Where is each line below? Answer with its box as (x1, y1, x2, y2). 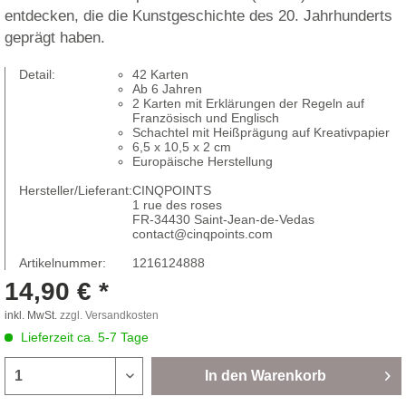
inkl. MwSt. (5, 309, 60, 322)
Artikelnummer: (19, 256, 106, 270)
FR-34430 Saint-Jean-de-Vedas (132, 212, 314, 227)
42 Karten (132, 67, 188, 82)
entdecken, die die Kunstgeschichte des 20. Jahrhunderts (5, 7, 392, 24)
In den (205, 368, 248, 383)
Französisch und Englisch (132, 111, 279, 125)
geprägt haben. (5, 29, 105, 46)
